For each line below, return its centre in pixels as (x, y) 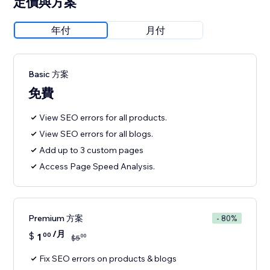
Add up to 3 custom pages (92, 150)
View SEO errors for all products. (103, 118)
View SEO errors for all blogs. (96, 134)
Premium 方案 (56, 218)
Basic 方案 (49, 74)
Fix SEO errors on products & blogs (108, 259)
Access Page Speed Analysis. (97, 167)
